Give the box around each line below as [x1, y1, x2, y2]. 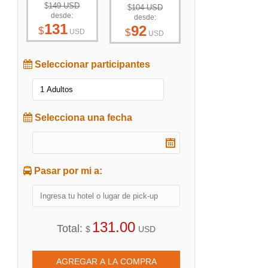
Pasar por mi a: [31, 165, 102, 176]
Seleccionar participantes [32, 59, 150, 69]
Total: [57, 222, 86, 234]
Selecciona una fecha [32, 112, 132, 123]
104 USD [131, 2, 163, 12]
